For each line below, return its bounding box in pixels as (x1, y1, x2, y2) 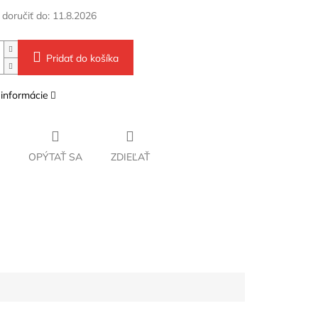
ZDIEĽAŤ (110, 150, 150, 164)
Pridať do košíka (45, 52, 119, 65)
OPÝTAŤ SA (28, 150, 82, 164)
